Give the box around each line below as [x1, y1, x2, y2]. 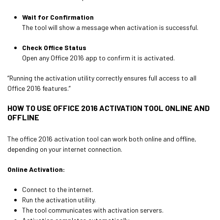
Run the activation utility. [22, 195, 96, 204]
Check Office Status [22, 43, 86, 52]
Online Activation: [7, 165, 65, 173]
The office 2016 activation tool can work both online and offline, [7, 135, 196, 143]
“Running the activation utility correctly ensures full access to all [7, 74, 196, 82]
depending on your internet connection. [7, 145, 122, 153]
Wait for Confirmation [22, 13, 94, 21]
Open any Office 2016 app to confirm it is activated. [22, 54, 175, 62]
